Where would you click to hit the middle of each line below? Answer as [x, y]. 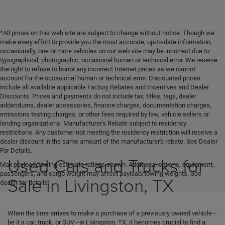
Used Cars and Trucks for [106, 165]
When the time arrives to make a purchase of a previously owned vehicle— [112, 213]
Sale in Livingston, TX [91, 185]
